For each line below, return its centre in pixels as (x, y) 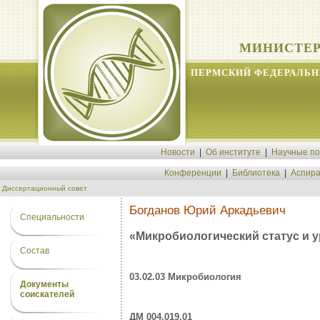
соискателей (47, 294)
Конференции (192, 173)
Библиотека (256, 173)
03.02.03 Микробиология (185, 277)
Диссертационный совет (45, 188)
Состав (35, 251)
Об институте (233, 152)
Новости (178, 152)
